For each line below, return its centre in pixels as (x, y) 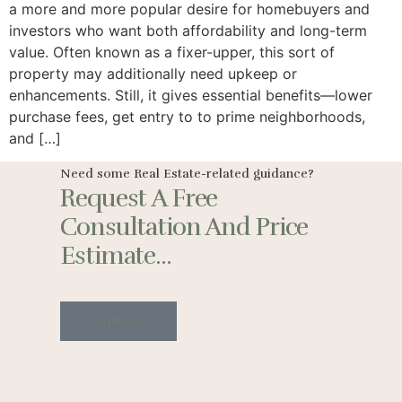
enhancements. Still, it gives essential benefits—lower (191, 95)
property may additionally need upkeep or (153, 74)
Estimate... (116, 256)
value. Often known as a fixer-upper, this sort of (172, 52)
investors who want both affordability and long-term (188, 31)
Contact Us (118, 321)
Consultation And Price (184, 227)
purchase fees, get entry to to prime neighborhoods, (187, 117)
